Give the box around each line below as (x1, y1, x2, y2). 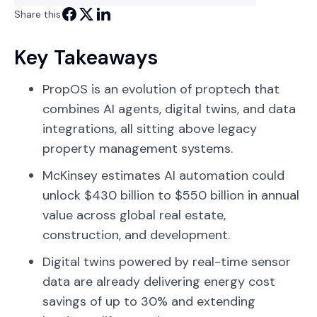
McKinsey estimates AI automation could (42, 166, 284, 184)
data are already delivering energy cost (42, 272, 275, 290)
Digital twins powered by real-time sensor (42, 253, 291, 270)
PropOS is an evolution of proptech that (42, 80, 279, 98)
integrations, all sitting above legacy (42, 120, 257, 137)
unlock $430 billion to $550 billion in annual (42, 186, 299, 204)
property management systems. (42, 139, 233, 157)
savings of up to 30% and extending (42, 292, 255, 310)
